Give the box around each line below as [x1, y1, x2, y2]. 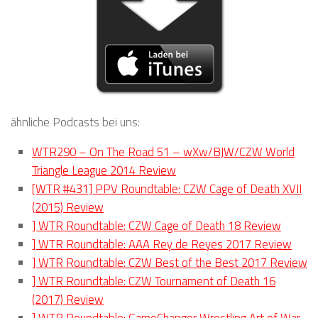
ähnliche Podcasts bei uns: [11, 112, 140, 131]
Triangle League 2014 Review [32, 161, 176, 180]
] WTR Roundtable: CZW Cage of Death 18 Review [32, 216, 281, 235]
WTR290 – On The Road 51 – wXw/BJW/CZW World [32, 143, 295, 161]
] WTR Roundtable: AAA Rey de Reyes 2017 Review [32, 235, 292, 253]
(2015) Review [32, 198, 104, 216]
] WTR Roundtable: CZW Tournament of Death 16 [32, 272, 275, 290]
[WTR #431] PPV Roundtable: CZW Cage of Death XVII [32, 180, 302, 198]
